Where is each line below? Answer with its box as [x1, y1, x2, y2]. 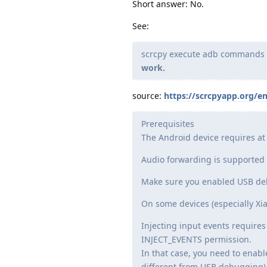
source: [132, 90, 164, 102]
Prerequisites [141, 118, 194, 130]
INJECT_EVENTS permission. [141, 234, 252, 246]
